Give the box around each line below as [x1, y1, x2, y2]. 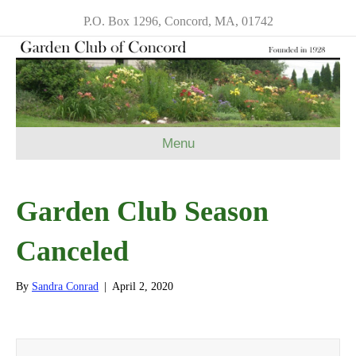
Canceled [16, 235, 129, 268]
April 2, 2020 [112, 281, 173, 293]
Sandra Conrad [32, 281, 99, 293]
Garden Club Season [16, 195, 269, 228]
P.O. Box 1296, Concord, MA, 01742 [83, 14, 273, 28]
